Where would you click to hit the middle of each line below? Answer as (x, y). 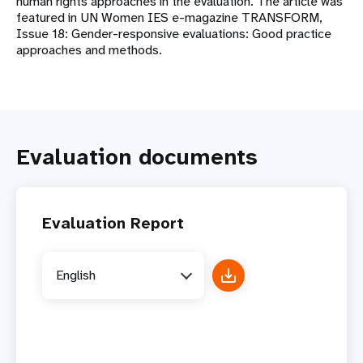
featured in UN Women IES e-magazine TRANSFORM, (169, 17)
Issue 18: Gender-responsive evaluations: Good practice (174, 33)
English (76, 275)
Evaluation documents (137, 156)
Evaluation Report (113, 222)
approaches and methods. (91, 49)
